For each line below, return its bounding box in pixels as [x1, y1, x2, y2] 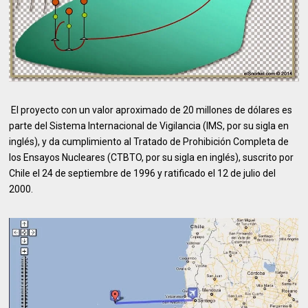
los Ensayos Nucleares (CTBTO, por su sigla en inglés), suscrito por [9, 152, 294, 164]
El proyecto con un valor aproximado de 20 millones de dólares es [9, 104, 293, 116]
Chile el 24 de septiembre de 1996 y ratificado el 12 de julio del [9, 168, 276, 179]
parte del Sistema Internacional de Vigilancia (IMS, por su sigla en [9, 120, 289, 132]
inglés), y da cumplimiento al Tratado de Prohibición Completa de [9, 136, 289, 148]
